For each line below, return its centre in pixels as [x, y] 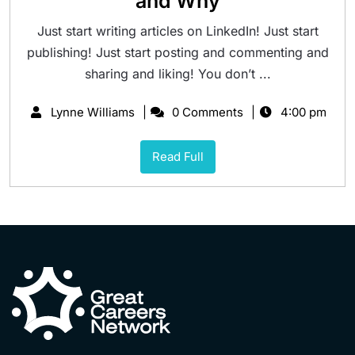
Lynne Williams [92, 112]
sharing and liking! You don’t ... [177, 74]
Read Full [177, 157]
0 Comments [206, 112]
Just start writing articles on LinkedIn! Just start [177, 31]
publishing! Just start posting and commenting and [177, 52]
